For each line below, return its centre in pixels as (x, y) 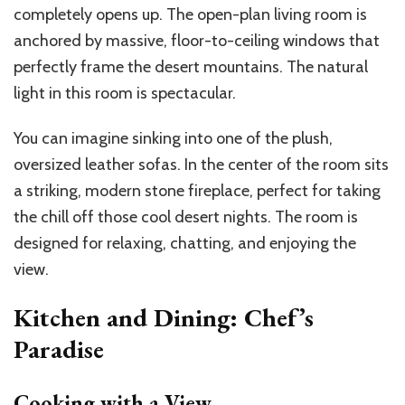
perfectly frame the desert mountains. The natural (191, 67)
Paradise (59, 349)
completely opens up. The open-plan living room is (190, 15)
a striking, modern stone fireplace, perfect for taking (197, 191)
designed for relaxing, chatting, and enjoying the (185, 244)
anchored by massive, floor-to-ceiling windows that (197, 41)
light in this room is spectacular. (125, 94)
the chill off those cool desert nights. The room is (186, 217)
